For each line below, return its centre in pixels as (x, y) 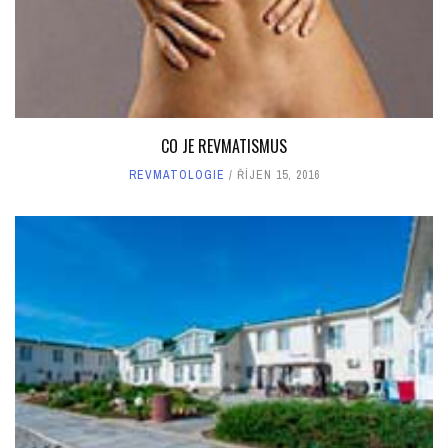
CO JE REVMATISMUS (224, 145)
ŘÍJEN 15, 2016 (278, 174)
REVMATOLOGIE (176, 174)
